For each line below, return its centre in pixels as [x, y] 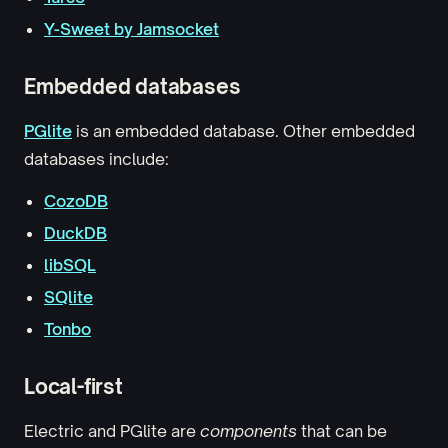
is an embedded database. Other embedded [243, 131]
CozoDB [76, 201]
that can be [342, 431]
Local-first [73, 386]
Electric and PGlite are [112, 431]
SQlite [68, 297]
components [248, 431]
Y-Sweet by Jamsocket [131, 29]
